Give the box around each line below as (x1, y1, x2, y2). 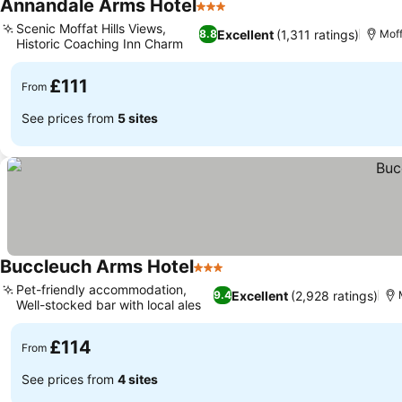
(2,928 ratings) (291, 287, 379, 303)
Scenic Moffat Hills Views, (16, 21, 166, 36)
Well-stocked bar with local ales (16, 297, 201, 312)
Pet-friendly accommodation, (16, 282, 187, 297)
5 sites (118, 109, 158, 126)
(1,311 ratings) (275, 26, 359, 42)
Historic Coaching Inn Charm (16, 36, 183, 51)
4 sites (118, 371, 158, 387)
